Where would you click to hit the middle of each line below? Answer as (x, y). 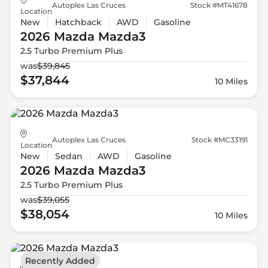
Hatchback (78, 22)
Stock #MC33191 (220, 139)
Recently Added (60, 261)
